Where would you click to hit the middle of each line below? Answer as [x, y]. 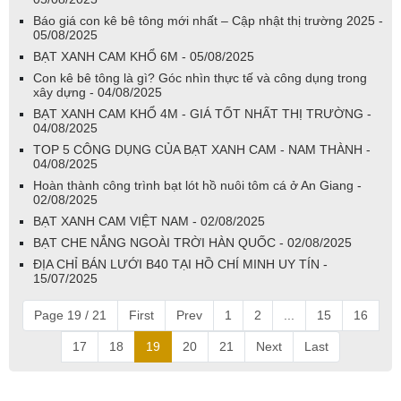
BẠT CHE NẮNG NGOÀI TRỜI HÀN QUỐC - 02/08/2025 [192, 243]
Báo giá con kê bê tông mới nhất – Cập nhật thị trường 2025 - [208, 21]
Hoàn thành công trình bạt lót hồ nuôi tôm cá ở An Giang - [197, 186]
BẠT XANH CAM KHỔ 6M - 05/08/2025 [144, 57]
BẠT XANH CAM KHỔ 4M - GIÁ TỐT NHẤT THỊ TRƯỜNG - [202, 114]
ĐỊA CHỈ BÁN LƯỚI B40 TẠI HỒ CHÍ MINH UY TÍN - [180, 264]
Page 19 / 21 [70, 316]
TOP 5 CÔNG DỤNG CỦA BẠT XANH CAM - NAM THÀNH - [202, 150]
